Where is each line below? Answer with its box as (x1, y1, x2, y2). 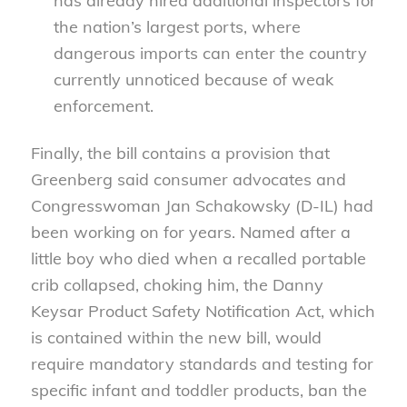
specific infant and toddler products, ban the (30, 380, 367, 402)
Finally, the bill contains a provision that (30, 143, 330, 164)
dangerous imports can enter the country (53, 43, 367, 65)
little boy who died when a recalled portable (30, 248, 366, 270)
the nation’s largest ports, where (53, 16, 301, 38)
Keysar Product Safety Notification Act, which (30, 301, 375, 323)
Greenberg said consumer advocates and (30, 169, 346, 191)
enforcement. (53, 95, 154, 117)
